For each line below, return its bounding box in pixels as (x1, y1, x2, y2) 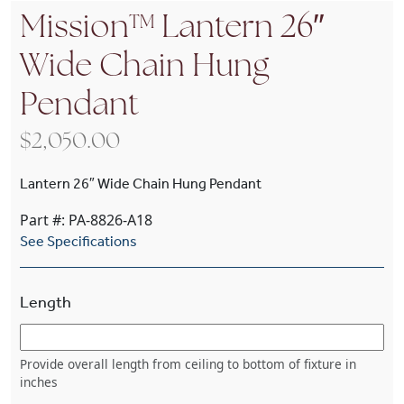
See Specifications (20, 233, 137, 250)
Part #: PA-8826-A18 (20, 210, 152, 230)
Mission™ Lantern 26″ (20, 13, 325, 45)
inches (20, 373, 58, 390)
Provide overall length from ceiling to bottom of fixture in (20, 355, 356, 372)
